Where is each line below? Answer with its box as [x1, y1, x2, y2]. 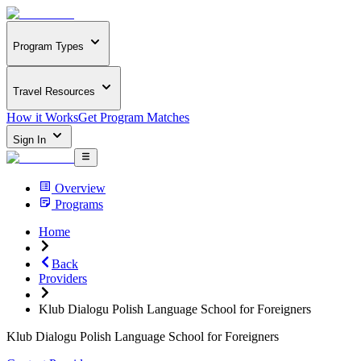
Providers [39, 271, 87, 285]
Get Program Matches [78, 110, 189, 125]
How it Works [6, 110, 78, 125]
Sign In [13, 134, 49, 147]
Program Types [13, 40, 84, 53]
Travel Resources [13, 85, 95, 98]
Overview [55, 180, 106, 195]
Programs [55, 197, 103, 211]
